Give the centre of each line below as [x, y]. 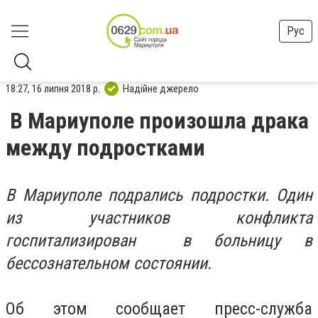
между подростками [105, 148]
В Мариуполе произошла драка [159, 121]
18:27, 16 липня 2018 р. [53, 88]
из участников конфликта [159, 218]
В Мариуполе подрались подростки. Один [159, 195]
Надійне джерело [161, 88]
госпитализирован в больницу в [159, 241]
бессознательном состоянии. [109, 263]
